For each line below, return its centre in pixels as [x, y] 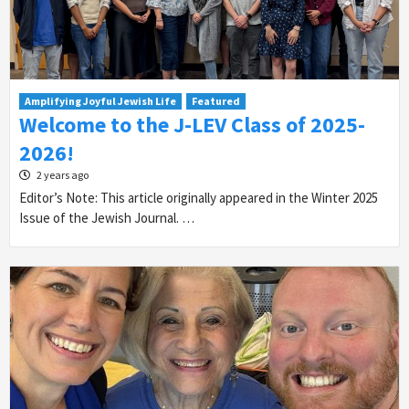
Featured [216, 101]
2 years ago [62, 175]
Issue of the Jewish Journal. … [107, 218]
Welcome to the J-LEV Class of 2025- [192, 125]
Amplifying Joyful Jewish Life [100, 101]
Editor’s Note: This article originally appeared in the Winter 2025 [199, 198]
